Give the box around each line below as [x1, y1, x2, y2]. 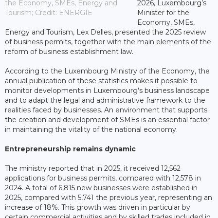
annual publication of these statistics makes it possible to [5, 76, 198, 85]
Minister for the [137, 8, 189, 17]
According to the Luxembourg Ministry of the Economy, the [5, 66, 210, 75]
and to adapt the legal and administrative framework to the [5, 95, 205, 105]
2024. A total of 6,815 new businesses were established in [5, 183, 198, 192]
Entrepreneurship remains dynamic [5, 144, 136, 153]
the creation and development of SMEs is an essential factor [5, 115, 210, 124]
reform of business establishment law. [5, 47, 133, 56]
